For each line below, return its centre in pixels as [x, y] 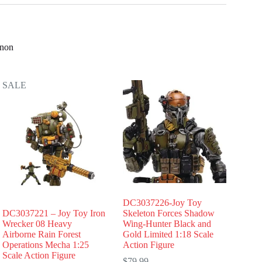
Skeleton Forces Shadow [169, 213]
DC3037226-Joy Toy [163, 203]
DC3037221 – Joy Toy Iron [54, 213]
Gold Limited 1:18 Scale [168, 235]
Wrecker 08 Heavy [37, 224]
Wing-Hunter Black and [167, 224]
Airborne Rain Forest [42, 235]
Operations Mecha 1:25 [46, 245]
